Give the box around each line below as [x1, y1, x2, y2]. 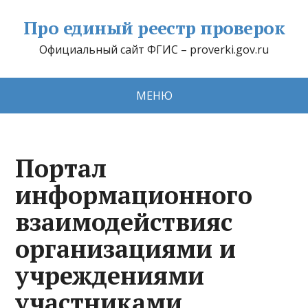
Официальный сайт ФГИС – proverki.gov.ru [39, 42, 269, 57]
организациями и [15, 232, 236, 265]
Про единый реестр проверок [23, 16, 285, 39]
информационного [15, 179, 253, 211]
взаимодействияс [15, 206, 233, 238]
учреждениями [15, 259, 205, 291]
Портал [15, 152, 107, 184]
